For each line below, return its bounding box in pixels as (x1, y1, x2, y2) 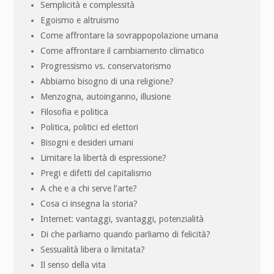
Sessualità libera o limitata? (40, 244, 146, 254)
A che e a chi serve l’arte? (40, 183, 138, 193)
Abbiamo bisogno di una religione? (40, 76, 174, 86)
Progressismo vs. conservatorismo (40, 61, 172, 71)
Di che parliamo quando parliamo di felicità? (40, 229, 211, 239)
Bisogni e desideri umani (40, 137, 134, 147)
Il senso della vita (40, 259, 106, 270)
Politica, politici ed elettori (40, 122, 139, 132)
